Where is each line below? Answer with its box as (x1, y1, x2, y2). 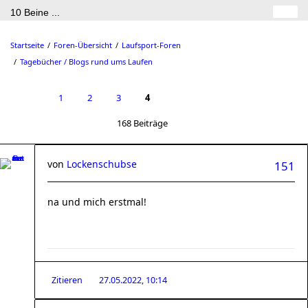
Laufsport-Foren (122, 40, 181, 50)
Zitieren (52, 274, 82, 286)
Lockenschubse (67, 157, 137, 170)
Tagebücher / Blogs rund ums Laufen (20, 56, 153, 67)
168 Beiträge (117, 117, 168, 129)
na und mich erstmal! (47, 195, 146, 208)
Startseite (10, 40, 44, 50)
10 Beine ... (10, 7, 60, 18)
